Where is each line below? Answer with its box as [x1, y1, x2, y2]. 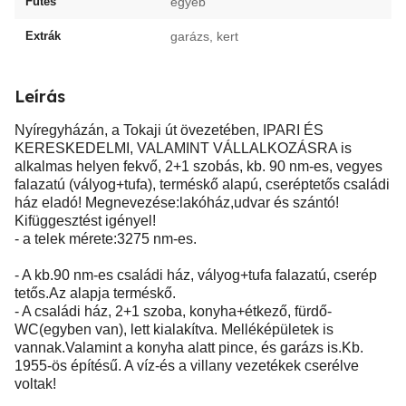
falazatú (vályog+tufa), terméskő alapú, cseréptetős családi [14, 177, 390, 192]
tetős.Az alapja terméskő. [14, 285, 176, 301]
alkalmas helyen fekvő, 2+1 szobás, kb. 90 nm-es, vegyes [14, 159, 382, 174]
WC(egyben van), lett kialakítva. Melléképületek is [14, 322, 333, 337]
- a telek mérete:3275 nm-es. [14, 231, 197, 246]
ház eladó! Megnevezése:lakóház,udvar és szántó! [14, 195, 339, 210]
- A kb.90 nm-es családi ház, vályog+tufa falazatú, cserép [14, 267, 377, 283]
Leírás [14, 86, 65, 107]
